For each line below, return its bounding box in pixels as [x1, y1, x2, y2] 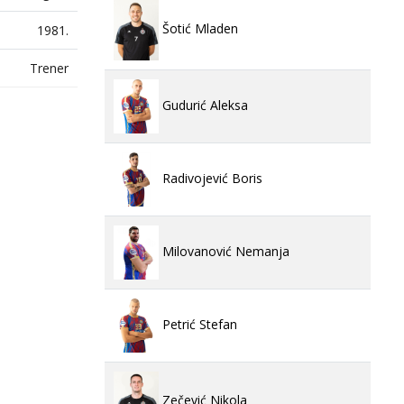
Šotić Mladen [159, 20, 238, 38]
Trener [30, 60, 69, 78]
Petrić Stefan [159, 315, 237, 333]
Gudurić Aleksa [159, 96, 248, 114]
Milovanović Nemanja [159, 242, 289, 260]
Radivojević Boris [159, 169, 262, 187]
